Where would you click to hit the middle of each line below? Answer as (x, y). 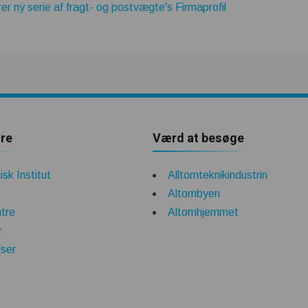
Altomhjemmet (203, 212)
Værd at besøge (198, 139)
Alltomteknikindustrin (218, 175)
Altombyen (194, 194)
